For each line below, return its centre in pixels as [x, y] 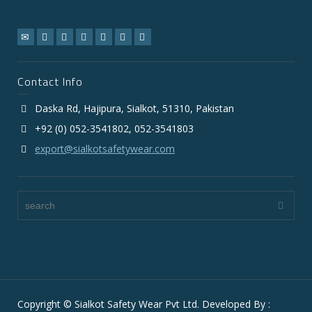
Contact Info [50, 81]
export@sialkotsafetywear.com [105, 148]
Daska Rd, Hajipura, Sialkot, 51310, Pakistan [134, 108]
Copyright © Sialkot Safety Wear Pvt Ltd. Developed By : [144, 304]
